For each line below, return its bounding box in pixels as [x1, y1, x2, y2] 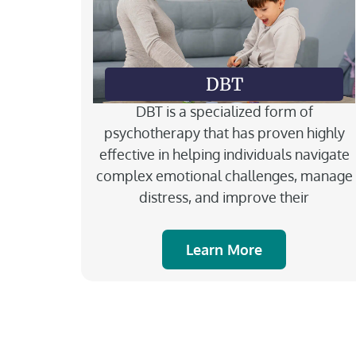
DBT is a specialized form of [135, 102, 313, 120]
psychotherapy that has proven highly [103, 123, 345, 141]
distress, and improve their [139, 188, 309, 206]
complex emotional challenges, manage [95, 166, 353, 184]
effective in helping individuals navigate [99, 145, 350, 163]
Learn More [186, 240, 262, 258]
